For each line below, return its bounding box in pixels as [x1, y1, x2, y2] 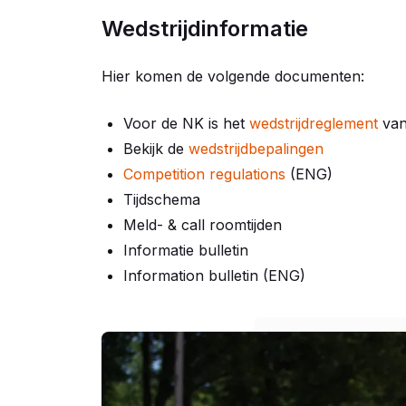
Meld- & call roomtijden [123, 216, 282, 234]
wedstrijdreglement [249, 114, 378, 132]
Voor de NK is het [123, 114, 249, 132]
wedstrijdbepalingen [188, 140, 324, 158]
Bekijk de [123, 140, 188, 158]
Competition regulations [123, 165, 285, 183]
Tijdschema [123, 190, 200, 208]
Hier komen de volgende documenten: [101, 67, 364, 85]
